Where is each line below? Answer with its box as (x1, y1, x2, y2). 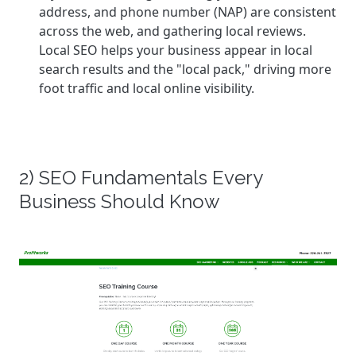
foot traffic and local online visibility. (39, 79, 254, 97)
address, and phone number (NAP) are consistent (39, 3, 336, 21)
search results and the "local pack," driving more (39, 60, 331, 78)
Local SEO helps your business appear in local (39, 41, 312, 59)
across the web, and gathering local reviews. (39, 22, 306, 40)
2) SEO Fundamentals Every (19, 166, 262, 189)
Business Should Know (19, 190, 220, 213)
